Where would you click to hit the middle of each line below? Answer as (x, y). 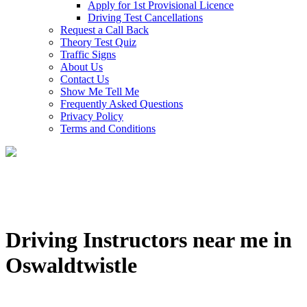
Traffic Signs (88, 54)
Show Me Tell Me (100, 91)
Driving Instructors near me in (149, 240)
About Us (82, 67)
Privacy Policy (92, 116)
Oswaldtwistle (71, 266)
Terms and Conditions (108, 128)
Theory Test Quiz (98, 42)
